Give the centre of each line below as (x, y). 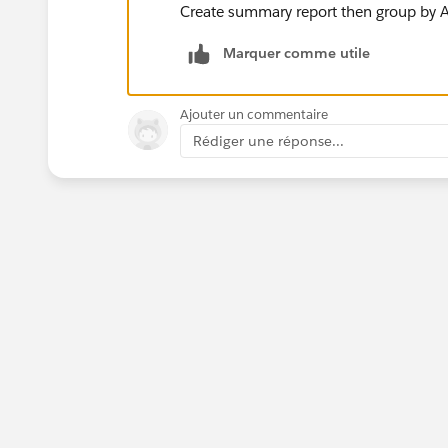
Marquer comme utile (296, 52)
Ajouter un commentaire (254, 114)
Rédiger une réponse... (268, 140)
